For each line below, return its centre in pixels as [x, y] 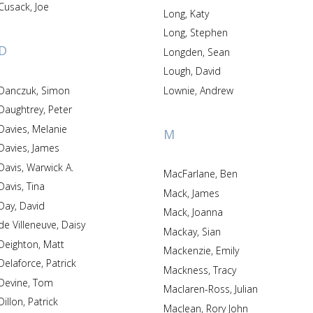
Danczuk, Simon [55, 90]
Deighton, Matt [53, 244]
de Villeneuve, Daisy [73, 225]
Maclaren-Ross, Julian [246, 289]
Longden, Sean [218, 52]
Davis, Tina [35, 186]
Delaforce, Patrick [61, 263]
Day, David [32, 205]
